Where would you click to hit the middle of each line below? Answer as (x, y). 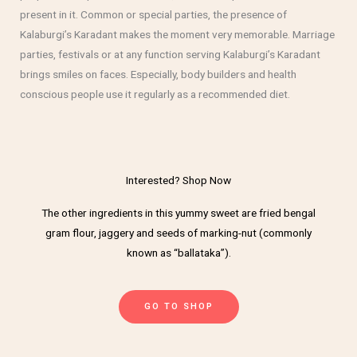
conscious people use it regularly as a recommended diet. (155, 94)
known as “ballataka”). (178, 253)
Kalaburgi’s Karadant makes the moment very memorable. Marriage (177, 34)
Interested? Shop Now (178, 180)
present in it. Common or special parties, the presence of (153, 14)
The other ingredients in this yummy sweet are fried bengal (178, 213)
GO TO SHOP (178, 307)
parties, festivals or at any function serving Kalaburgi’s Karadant (170, 54)
